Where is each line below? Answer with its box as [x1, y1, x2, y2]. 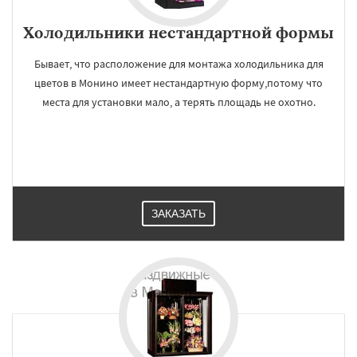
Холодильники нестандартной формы [23, 22, 334, 42]
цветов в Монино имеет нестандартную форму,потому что [34, 76, 323, 90]
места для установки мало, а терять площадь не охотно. [41, 95, 316, 109]
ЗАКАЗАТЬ [151, 207, 206, 220]
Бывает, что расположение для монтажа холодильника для [33, 57, 324, 71]
